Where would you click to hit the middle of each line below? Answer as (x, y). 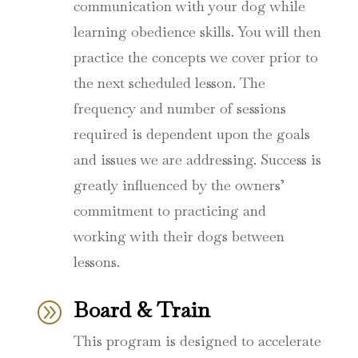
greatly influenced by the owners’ (179, 185)
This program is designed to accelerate (197, 341)
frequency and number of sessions (179, 109)
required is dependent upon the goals (191, 134)
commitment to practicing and (169, 211)
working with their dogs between (179, 237)
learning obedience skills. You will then (197, 32)
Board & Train (141, 310)
